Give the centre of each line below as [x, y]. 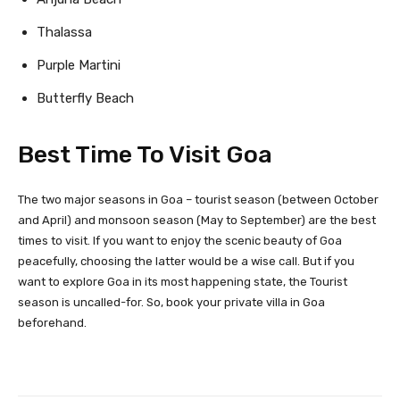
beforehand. [52, 322]
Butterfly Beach [85, 98]
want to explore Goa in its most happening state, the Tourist [183, 281]
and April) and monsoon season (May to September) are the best [197, 220]
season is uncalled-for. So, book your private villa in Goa [171, 302]
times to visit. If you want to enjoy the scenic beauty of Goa [180, 240]
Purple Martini [79, 65]
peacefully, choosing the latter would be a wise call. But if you [186, 261]
